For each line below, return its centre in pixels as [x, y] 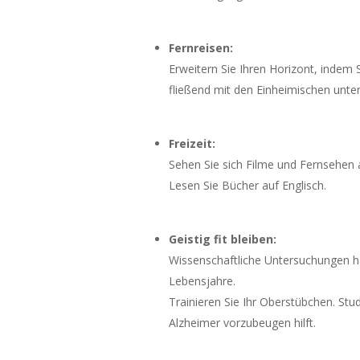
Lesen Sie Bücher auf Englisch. [248, 185]
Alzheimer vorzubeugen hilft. [243, 323]
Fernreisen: [201, 48]
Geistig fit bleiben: [223, 239]
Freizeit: [192, 143]
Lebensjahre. [202, 281]
